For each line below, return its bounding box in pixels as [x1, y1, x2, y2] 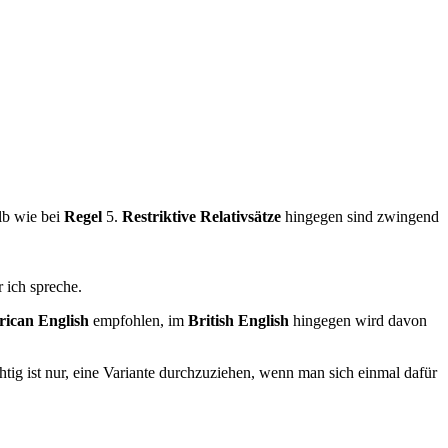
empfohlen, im [89, 311, 188, 329]
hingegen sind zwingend [281, 207, 439, 225]
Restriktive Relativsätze [122, 207, 281, 225]
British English [188, 311, 289, 329]
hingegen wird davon [289, 311, 427, 329]
